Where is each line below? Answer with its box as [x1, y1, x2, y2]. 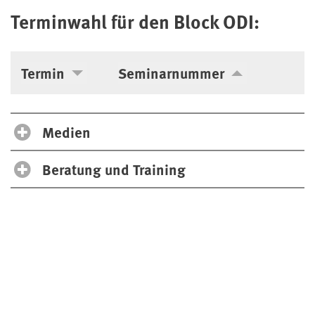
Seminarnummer [118, 63, 224, 84]
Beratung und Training [42, 159, 186, 180]
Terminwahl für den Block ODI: [11, 8, 259, 35]
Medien [42, 122, 91, 143]
